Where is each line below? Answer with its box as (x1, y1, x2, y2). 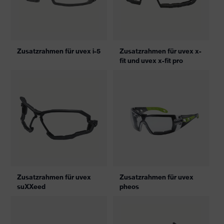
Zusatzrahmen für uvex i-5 (17, 47, 100, 55)
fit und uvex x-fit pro (119, 56, 183, 64)
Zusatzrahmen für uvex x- (119, 47, 201, 55)
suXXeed (17, 182, 45, 190)
